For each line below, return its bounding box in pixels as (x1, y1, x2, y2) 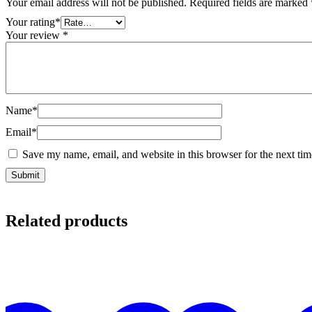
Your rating (6, 15, 55, 28)
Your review (6, 29, 63, 41)
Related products (6, 211, 127, 230)
